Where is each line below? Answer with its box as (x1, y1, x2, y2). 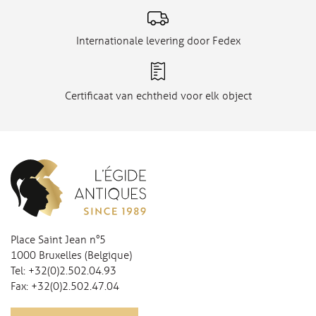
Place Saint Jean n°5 (11, 232, 106, 247)
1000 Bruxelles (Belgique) (11, 248, 132, 262)
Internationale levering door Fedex (75, 33, 241, 48)
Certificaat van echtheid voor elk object (64, 87, 252, 102)
